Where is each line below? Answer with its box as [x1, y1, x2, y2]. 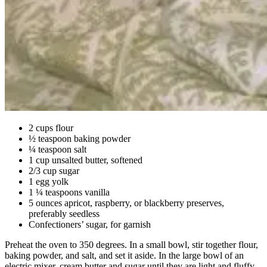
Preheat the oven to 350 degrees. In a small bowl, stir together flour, [5, 239, 258, 250]
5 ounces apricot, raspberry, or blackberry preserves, [29, 197, 224, 208]
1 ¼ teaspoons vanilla [29, 187, 110, 197]
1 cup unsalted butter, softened [29, 154, 142, 165]
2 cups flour [29, 122, 73, 133]
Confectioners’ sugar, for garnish [29, 219, 151, 229]
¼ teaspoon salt [29, 144, 86, 154]
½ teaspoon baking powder [29, 133, 131, 144]
